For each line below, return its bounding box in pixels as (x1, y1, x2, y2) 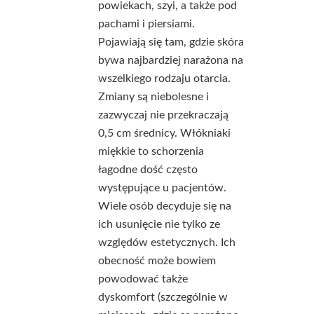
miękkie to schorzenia (98, 146, 204, 157)
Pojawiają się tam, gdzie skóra (98, 36, 244, 48)
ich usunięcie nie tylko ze (98, 219, 220, 230)
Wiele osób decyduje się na (98, 200, 231, 212)
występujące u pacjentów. (98, 182, 226, 193)
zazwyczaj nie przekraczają (98, 109, 228, 121)
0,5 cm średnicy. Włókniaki (98, 128, 231, 139)
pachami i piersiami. (98, 18, 195, 29)
